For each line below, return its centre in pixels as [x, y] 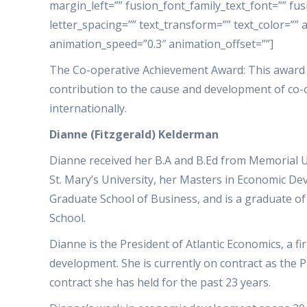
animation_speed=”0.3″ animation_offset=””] [161, 44]
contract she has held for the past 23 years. [160, 282]
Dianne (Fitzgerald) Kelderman [134, 134]
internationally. [88, 108]
